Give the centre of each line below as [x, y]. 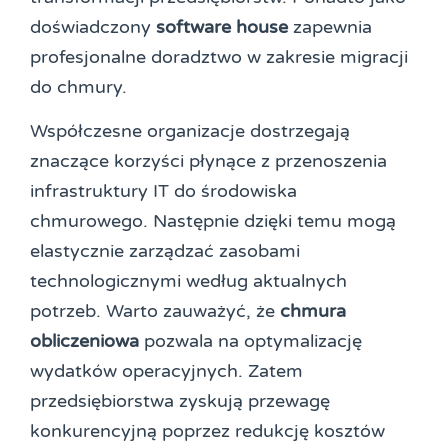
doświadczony [93, 26]
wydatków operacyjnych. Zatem [166, 371]
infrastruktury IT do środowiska [163, 191]
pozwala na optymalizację [250, 341]
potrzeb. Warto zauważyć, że [155, 311]
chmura [313, 311]
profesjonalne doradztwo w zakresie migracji [219, 56]
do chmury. [78, 86]
